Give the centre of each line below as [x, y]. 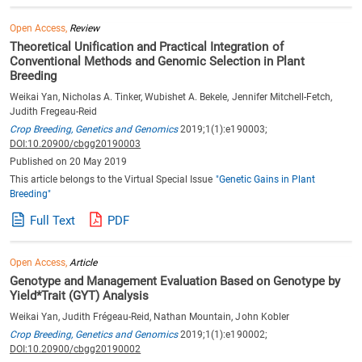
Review [85, 28]
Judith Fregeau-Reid [54, 111]
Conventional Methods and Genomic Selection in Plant [157, 61]
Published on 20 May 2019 [69, 161]
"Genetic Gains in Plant [265, 179]
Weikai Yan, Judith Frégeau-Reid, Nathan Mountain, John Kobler [149, 316]
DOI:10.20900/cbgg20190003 [76, 143]
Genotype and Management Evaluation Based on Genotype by [175, 281]
